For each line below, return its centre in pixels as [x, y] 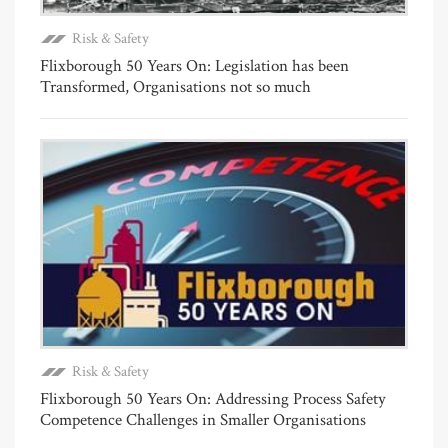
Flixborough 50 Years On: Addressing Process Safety [213, 398]
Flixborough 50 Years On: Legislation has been [194, 65]
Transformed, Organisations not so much [175, 86]
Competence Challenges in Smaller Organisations [203, 419]
